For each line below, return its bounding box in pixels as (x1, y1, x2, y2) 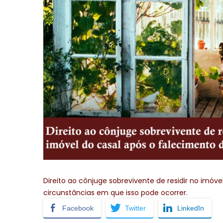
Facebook (62, 204, 94, 212)
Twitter (125, 204, 146, 212)
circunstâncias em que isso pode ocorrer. (43, 187, 188, 198)
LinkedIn (177, 204, 204, 212)
